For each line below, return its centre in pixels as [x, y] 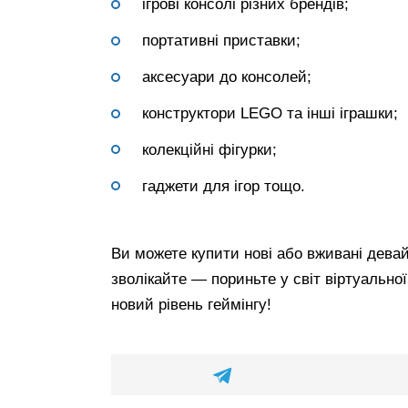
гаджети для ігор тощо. [224, 186]
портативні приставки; [221, 41]
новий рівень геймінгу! [191, 304]
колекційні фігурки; [209, 149]
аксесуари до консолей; [227, 77]
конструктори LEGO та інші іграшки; [270, 113]
